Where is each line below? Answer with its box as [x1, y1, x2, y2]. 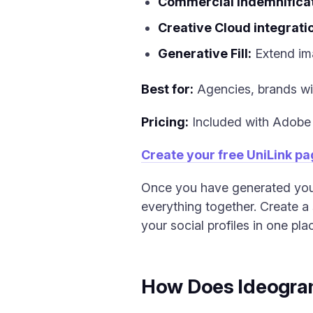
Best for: [141, 82, 194, 96]
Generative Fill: [158, 46, 252, 61]
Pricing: [141, 115, 189, 129]
